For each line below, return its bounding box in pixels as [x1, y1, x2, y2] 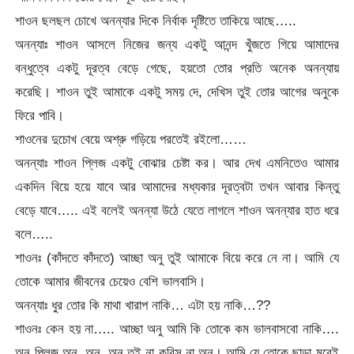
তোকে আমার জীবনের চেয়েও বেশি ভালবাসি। [15, 273, 206, 289]
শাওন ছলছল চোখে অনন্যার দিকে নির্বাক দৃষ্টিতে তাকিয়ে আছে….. [15, 12, 297, 28]
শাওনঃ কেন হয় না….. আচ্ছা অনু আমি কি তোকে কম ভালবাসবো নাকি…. [15, 320, 339, 337]
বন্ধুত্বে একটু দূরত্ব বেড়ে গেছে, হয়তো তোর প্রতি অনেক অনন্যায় [15, 59, 339, 76]
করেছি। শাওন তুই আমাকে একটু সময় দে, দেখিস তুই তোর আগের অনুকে [15, 83, 339, 100]
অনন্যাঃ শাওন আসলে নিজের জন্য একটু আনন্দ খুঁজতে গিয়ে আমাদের [15, 36, 339, 52]
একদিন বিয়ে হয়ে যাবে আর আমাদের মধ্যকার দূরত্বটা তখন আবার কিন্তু [15, 178, 339, 194]
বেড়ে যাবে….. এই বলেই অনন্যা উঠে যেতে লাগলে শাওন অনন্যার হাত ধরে [15, 201, 339, 218]
